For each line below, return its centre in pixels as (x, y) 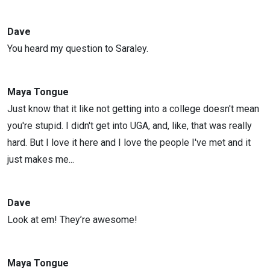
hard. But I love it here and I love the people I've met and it (129, 143)
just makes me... (41, 159)
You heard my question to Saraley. (78, 49)
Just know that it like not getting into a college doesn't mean (133, 109)
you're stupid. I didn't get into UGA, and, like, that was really (130, 126)
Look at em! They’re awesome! (72, 220)
